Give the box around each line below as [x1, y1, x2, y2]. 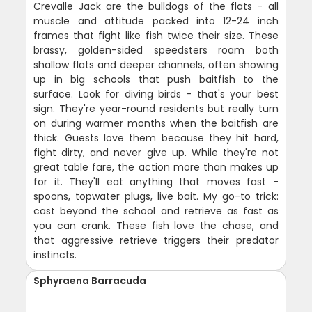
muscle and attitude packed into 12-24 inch [33, 13, 279, 28]
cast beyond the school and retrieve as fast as [33, 203, 279, 218]
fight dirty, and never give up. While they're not [33, 145, 279, 159]
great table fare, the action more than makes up [33, 159, 279, 174]
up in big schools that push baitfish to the [33, 72, 279, 86]
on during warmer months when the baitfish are [33, 116, 279, 130]
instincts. [33, 247, 77, 262]
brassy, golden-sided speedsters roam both [33, 42, 279, 57]
